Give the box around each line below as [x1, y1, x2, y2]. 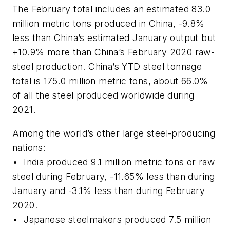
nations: [12, 142, 46, 154]
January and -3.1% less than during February [12, 185, 205, 197]
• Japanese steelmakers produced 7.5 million [12, 214, 212, 225]
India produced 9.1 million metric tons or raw [24, 157, 215, 168]
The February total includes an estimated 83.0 [12, 4, 210, 15]
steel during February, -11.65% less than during [12, 171, 215, 182]
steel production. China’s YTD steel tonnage [12, 61, 202, 72]
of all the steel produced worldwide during [12, 90, 195, 101]
